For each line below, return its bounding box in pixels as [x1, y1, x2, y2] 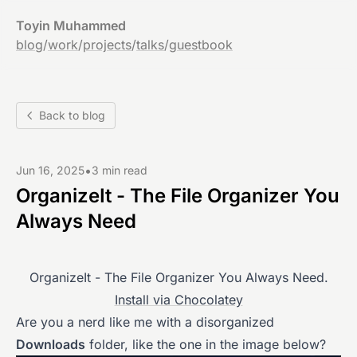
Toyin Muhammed [16, 18, 126, 33]
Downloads [16, 336, 85, 352]
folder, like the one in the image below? [85, 336, 326, 352]
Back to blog [39, 108, 105, 122]
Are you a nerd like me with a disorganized [16, 314, 274, 330]
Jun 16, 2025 [16, 163, 84, 177]
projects [83, 37, 131, 53]
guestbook [169, 37, 233, 53]
